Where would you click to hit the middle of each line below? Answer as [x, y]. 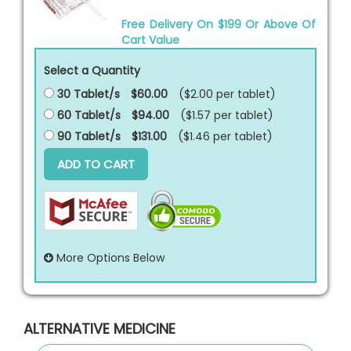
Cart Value [150, 40]
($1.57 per [208, 115]
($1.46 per [206, 136]
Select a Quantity [92, 70]
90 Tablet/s [87, 136]
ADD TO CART [96, 164]
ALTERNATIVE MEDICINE [100, 328]
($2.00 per [208, 94]
